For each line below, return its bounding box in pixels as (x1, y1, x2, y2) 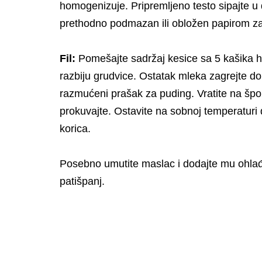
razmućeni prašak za (60, 87, 160, 99)
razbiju (60, 70, 94, 82)
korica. (60, 122, 91, 135)
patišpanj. (60, 175, 105, 187)
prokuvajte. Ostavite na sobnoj (60, 105, 204, 117)
